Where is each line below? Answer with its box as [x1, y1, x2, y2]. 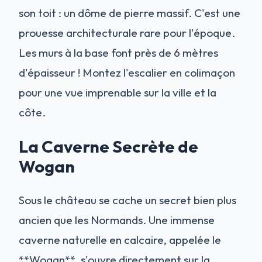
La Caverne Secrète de [19, 135, 198, 157]
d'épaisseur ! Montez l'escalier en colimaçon [19, 65, 235, 80]
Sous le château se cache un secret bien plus [19, 192, 236, 207]
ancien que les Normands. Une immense [19, 212, 215, 227]
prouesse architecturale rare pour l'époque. [19, 25, 235, 40]
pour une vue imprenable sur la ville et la [19, 85, 216, 99]
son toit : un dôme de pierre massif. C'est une [19, 5, 240, 20]
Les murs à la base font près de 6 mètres [19, 45, 218, 60]
